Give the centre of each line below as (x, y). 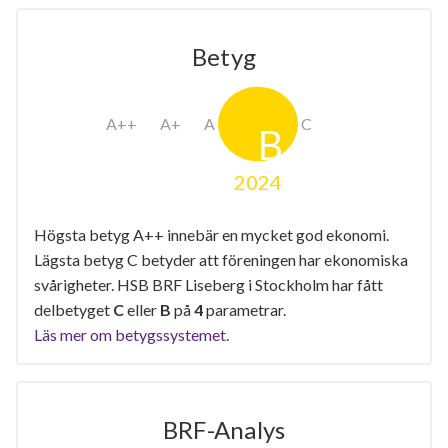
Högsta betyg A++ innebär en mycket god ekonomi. (211, 234)
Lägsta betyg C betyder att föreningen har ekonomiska (221, 259)
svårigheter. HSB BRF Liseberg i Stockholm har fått (208, 284)
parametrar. (244, 309)
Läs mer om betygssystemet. (131, 334)
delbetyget (73, 309)
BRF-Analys (224, 429)
